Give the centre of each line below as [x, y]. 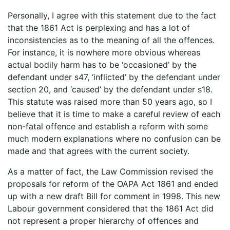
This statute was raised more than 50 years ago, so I [110, 101]
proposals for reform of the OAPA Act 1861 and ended [113, 184]
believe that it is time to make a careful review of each [114, 114]
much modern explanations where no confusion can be [114, 138]
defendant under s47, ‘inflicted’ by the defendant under [114, 77]
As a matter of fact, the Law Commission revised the [110, 171]
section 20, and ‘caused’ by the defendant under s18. [110, 89]
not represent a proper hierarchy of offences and [103, 221]
